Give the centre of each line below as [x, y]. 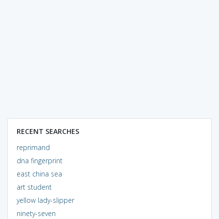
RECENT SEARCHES [48, 131]
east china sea [39, 174]
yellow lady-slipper [45, 200]
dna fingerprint [39, 160]
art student [34, 187]
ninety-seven [36, 213]
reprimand [33, 147]
